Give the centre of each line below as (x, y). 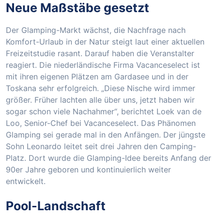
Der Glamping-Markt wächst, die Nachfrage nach (96, 30)
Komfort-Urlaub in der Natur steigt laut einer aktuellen (105, 41)
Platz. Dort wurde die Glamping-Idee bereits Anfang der (108, 158)
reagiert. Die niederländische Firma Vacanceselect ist (103, 65)
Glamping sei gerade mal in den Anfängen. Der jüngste (106, 134)
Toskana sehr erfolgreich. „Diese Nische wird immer (101, 88)
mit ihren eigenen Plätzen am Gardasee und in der (97, 76)
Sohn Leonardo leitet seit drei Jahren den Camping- (101, 146)
